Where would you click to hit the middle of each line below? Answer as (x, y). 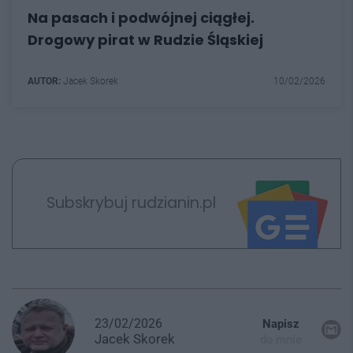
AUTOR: (44, 81)
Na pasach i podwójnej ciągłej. (141, 17)
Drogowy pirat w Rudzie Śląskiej (145, 39)
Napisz (281, 323)
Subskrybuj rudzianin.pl (131, 203)
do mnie (281, 339)
